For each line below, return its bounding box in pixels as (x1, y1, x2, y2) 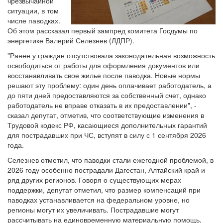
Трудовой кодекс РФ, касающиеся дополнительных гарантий (7, 120, 207, 130)
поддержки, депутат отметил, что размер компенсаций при (7, 185, 201, 195)
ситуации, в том (7, 5, 59, 15)
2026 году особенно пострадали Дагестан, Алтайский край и (7, 165, 205, 175)
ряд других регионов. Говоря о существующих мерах (7, 175, 181, 185)
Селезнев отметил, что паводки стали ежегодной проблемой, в (7, 155, 214, 165)
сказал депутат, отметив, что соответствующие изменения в (7, 110, 204, 120)
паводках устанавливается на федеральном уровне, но (7, 195, 190, 205)
